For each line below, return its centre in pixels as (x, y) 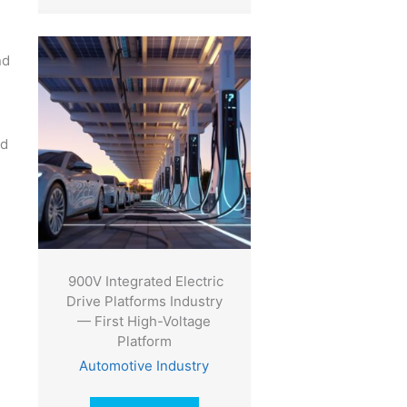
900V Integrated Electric (144, 282)
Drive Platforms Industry (144, 302)
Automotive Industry (144, 366)
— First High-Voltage (144, 322)
